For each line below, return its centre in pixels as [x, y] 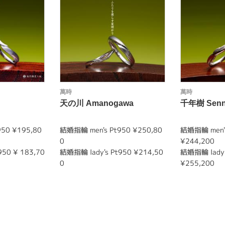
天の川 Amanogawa [97, 103]
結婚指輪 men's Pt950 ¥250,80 [111, 130]
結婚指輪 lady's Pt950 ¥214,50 [111, 152]
